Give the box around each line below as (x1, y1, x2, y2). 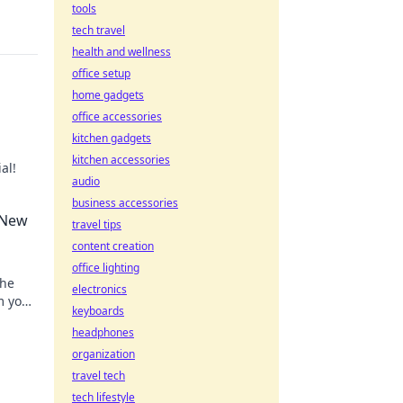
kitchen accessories (72, 152, 170, 167)
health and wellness (72, 44, 171, 59)
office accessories (72, 109, 162, 124)
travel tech (72, 368, 125, 383)
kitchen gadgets (72, 130, 151, 146)
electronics (72, 282, 127, 297)
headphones (72, 325, 134, 340)
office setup (72, 66, 130, 81)
